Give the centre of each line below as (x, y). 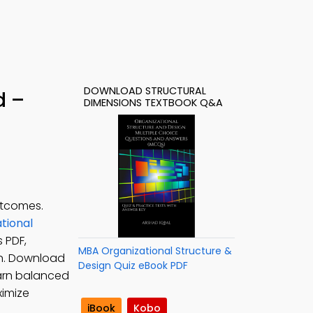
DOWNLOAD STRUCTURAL (145, 91)
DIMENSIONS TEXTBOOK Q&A (153, 103)
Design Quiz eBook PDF (133, 265)
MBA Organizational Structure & (155, 251)
